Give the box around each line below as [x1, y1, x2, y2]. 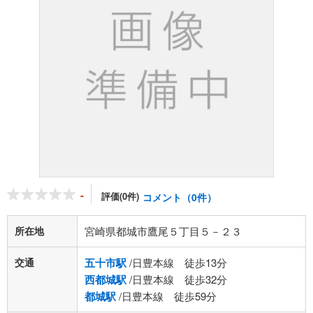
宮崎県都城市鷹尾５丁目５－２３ [85, 224, 242, 238]
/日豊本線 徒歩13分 [126, 255, 227, 270]
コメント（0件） [143, 190, 217, 204]
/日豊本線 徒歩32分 [126, 272, 227, 286]
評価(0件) [101, 189, 139, 203]
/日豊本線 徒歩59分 [116, 289, 217, 303]
